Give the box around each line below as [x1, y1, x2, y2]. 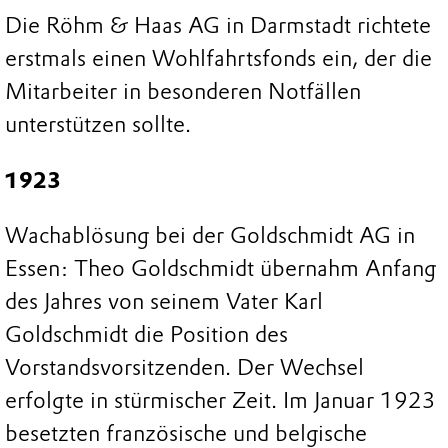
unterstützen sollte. [5, 111, 191, 139]
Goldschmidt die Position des [5, 321, 288, 349]
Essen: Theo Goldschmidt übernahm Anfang [5, 255, 436, 283]
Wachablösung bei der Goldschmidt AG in [5, 222, 415, 250]
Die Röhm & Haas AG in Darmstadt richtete [5, 12, 431, 40]
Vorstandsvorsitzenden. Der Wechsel [5, 354, 364, 382]
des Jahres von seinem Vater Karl [5, 288, 323, 316]
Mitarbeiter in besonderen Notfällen [5, 78, 361, 106]
